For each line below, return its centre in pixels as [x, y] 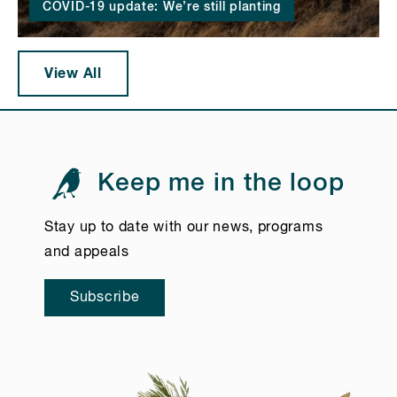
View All [73, 73]
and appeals [87, 253]
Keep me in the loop [217, 183]
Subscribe [105, 298]
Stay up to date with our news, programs [184, 228]
